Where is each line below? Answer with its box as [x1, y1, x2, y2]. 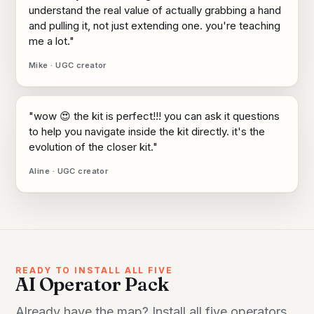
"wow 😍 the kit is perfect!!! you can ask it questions [29, 109, 280, 123]
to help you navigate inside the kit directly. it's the [29, 125, 265, 139]
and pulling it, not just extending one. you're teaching [29, 19, 280, 33]
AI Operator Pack [15, 273, 169, 296]
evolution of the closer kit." [29, 140, 158, 154]
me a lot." [29, 34, 74, 48]
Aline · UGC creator [29, 166, 109, 177]
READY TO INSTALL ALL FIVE [15, 265, 173, 276]
